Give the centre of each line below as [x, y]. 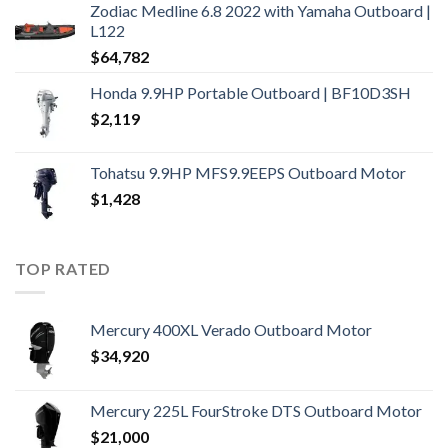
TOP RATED [63, 268]
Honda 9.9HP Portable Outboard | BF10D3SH [250, 92]
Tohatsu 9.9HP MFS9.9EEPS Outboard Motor [248, 172]
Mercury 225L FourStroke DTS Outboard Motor [256, 411]
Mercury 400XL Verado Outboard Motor [231, 330]
